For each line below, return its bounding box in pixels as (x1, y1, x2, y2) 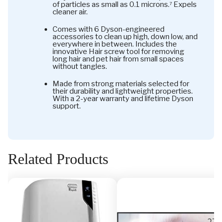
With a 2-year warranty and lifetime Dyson (53, 94, 193, 103)
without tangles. (53, 61, 107, 71)
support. (53, 101, 81, 111)
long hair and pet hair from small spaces (53, 54, 184, 63)
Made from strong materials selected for (53, 79, 189, 88)
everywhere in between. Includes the (53, 39, 177, 49)
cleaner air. (53, 7, 88, 16)
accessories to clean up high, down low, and (53, 32, 198, 41)
